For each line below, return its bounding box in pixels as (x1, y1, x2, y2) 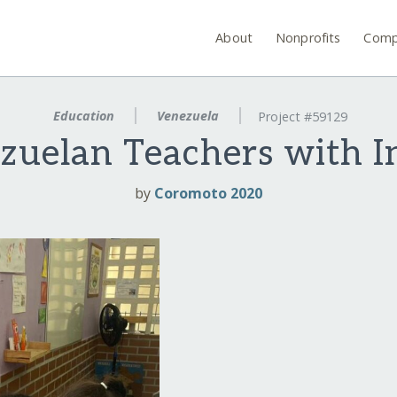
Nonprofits (276, 28, 341, 46)
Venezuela (153, 107, 222, 124)
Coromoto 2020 (154, 183, 262, 204)
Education (50, 107, 119, 124)
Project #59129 (257, 108, 347, 126)
